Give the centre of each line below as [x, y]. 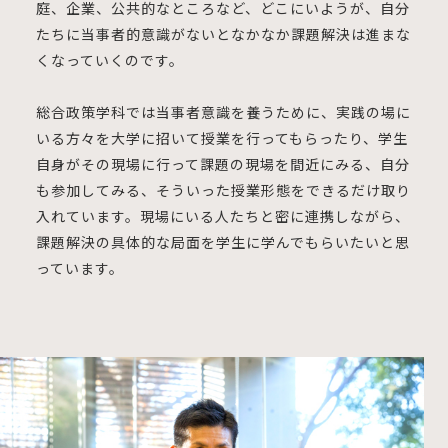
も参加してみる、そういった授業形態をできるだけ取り [223, 189]
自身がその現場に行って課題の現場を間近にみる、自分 [222, 163]
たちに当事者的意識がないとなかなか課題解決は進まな [223, 33]
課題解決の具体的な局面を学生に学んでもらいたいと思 [222, 241]
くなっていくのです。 [109, 59]
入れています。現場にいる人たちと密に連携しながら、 [222, 215]
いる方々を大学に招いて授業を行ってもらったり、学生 [221, 137]
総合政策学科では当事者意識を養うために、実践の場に [223, 111]
